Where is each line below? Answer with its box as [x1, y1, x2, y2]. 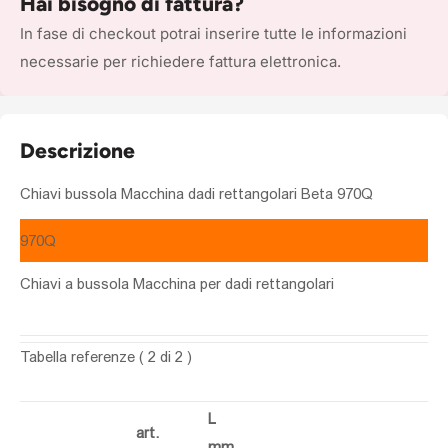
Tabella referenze [20, 347, 139, 365]
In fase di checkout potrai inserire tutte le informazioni [20, 23, 407, 43]
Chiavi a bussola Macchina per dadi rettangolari [20, 274, 334, 292]
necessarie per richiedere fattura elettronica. [20, 51, 341, 71]
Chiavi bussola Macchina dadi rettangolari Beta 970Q [20, 185, 373, 203]
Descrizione [20, 137, 135, 163]
